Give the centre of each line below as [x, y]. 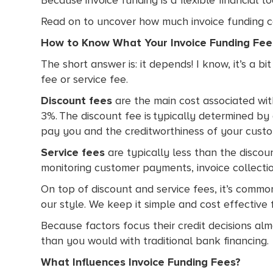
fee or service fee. [86, 79]
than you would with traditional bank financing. [155, 240]
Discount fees [77, 100]
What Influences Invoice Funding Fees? [141, 262]
